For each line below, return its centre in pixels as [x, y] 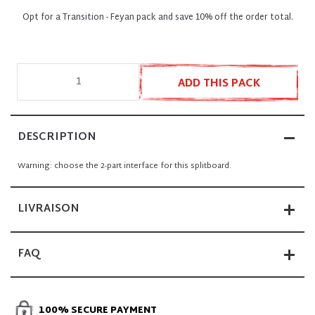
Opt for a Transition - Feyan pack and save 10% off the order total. [157, 18]
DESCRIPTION [57, 137]
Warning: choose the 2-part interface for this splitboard [123, 166]
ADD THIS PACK [219, 84]
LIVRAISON [49, 209]
